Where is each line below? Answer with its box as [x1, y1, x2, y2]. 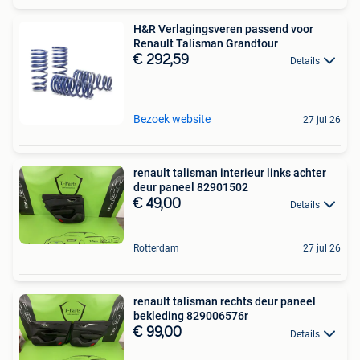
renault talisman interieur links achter [133, 166, 326, 179]
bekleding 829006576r [133, 309, 248, 323]
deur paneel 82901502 [133, 180, 248, 194]
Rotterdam [133, 243, 179, 255]
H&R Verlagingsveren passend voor [133, 22, 313, 35]
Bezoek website [133, 112, 211, 125]
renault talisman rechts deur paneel [133, 295, 316, 309]
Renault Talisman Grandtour [133, 36, 278, 50]
